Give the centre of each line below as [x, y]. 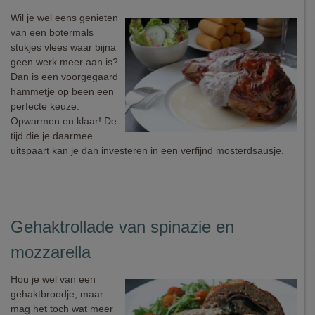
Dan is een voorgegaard [64, 77]
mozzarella [51, 252]
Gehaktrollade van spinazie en [122, 227]
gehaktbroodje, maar [57, 294]
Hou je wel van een [53, 279]
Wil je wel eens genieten [64, 18]
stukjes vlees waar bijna [63, 47]
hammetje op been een [62, 91]
